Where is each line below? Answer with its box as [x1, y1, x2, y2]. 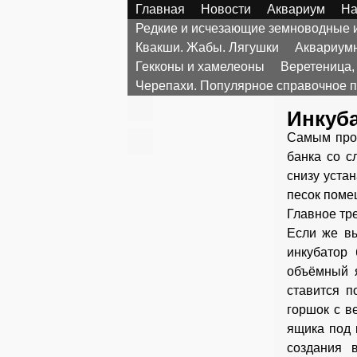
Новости [201, 2, 251, 16]
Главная [135, 2, 185, 16]
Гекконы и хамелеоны [135, 60, 265, 73]
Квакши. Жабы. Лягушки [135, 41, 279, 54]
